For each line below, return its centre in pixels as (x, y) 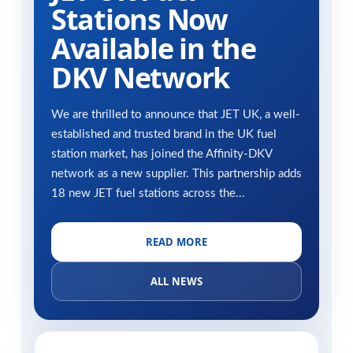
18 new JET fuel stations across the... (148, 194)
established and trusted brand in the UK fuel (163, 135)
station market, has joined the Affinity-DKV (161, 154)
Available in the (153, 49)
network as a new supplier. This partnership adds (176, 174)
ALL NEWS (176, 281)
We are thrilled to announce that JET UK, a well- (175, 115)
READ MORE (176, 242)
